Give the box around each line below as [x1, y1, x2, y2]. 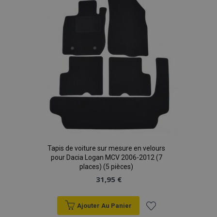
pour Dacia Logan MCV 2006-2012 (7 [50, 154, 162, 161]
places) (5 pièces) [79, 163, 133, 170]
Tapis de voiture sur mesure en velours [47, 144, 165, 152]
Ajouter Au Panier [77, 202, 132, 209]
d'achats [142, 15, 179, 27]
